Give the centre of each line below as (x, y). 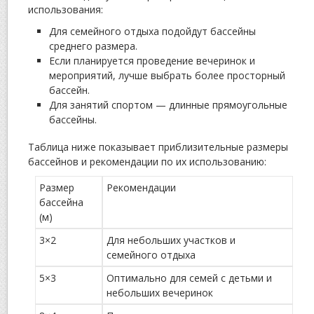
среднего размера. (93, 46)
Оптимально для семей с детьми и (189, 278)
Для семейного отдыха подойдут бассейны (152, 32)
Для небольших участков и (171, 240)
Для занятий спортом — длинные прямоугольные (168, 105)
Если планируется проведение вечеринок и (152, 61)
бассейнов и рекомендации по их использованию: (147, 162)
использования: (66, 10)
